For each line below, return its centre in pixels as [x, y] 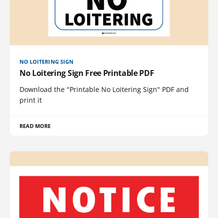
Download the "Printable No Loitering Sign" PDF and [104, 90]
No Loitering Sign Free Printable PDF [87, 73]
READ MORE [35, 126]
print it [31, 100]
